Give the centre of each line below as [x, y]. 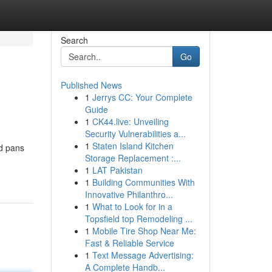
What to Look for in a [132, 206]
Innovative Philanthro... [129, 194]
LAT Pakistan [117, 170]
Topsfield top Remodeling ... [138, 219]
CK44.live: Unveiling [130, 121]
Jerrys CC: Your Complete [142, 97]
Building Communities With [143, 182]
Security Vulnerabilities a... [135, 134]
